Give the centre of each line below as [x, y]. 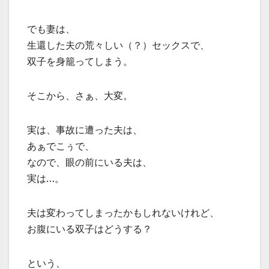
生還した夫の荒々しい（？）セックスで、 [118, 45]
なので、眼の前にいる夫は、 [89, 162]
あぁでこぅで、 [61, 146]
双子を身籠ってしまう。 [80, 61]
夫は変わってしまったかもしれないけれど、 [123, 212]
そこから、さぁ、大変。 [80, 95]
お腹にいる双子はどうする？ [89, 228]
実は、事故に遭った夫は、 [85, 129]
